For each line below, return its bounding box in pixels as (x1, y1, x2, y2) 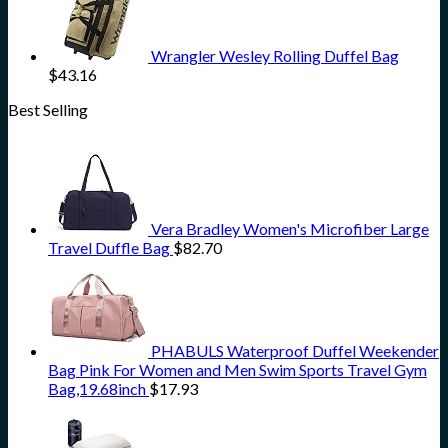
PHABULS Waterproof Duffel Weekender (151, 341, 439, 361)
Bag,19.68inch (48, 379, 146, 399)
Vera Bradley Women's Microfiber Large (151, 219, 429, 239)
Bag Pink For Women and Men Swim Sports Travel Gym (48, 360, 427, 380)
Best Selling (8, 100, 88, 120)
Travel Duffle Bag (48, 238, 170, 258)
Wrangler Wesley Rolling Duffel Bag (151, 46, 399, 66)
